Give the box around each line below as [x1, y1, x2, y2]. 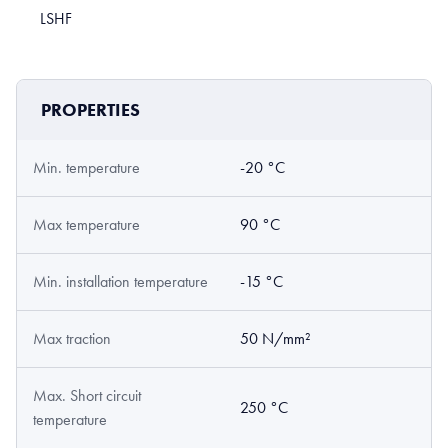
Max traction [33, 329, 111, 349]
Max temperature [33, 215, 140, 235]
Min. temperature [33, 158, 140, 178]
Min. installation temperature [33, 272, 208, 292]
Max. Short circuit [33, 386, 141, 406]
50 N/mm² [240, 329, 311, 349]
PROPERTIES [41, 99, 140, 122]
